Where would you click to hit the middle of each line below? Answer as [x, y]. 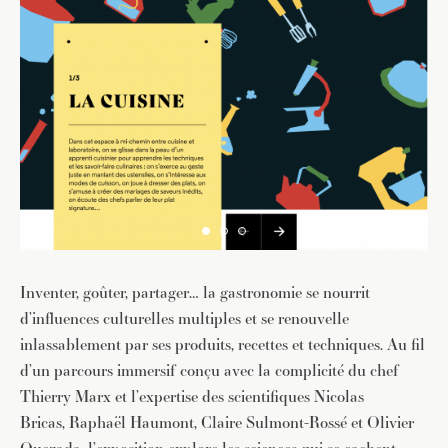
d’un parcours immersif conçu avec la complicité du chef [209, 371]
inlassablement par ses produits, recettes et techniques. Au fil [222, 345]
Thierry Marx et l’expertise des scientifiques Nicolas [192, 397]
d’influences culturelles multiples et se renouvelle [184, 319]
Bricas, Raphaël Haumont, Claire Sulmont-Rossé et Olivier [217, 423]
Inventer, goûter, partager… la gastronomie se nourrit [195, 293]
